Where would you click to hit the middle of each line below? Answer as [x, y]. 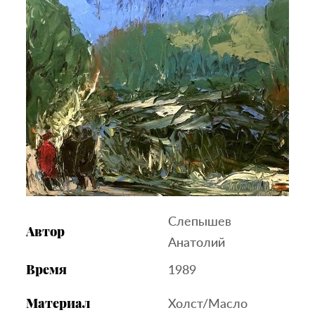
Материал [58, 303]
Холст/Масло [208, 303]
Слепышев [200, 220]
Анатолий [197, 242]
